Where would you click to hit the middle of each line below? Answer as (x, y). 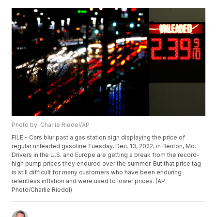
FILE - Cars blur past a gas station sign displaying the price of (99, 138)
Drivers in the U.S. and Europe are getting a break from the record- (106, 155)
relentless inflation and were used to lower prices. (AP (89, 181)
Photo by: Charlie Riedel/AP (51, 125)
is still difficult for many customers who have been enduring (97, 172)
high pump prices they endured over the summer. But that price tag (107, 164)
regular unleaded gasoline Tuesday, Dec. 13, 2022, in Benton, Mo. (104, 146)
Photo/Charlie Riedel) (42, 190)
